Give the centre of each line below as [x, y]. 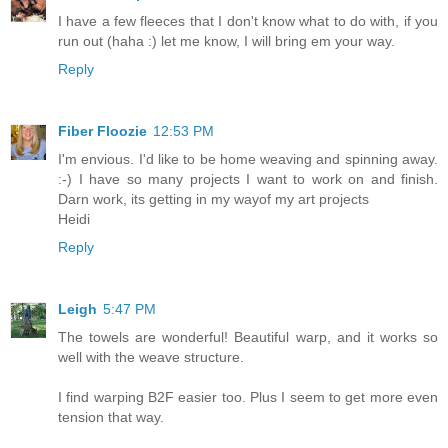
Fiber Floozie [102, 131]
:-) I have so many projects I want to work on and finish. [248, 179]
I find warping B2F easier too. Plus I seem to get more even [248, 397]
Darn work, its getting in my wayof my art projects [213, 199]
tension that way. [111, 417]
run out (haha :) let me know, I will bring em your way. [226, 41]
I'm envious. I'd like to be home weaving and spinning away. [248, 159]
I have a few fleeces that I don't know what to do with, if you [248, 21]
